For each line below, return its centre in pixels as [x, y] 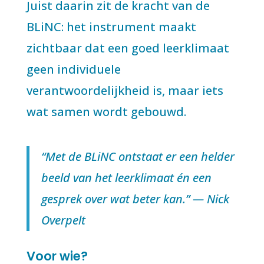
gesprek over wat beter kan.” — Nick [135, 199]
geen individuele [73, 69]
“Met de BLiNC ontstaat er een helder [138, 156]
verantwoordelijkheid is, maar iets [125, 90]
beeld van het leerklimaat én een [126, 178]
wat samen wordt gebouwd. [106, 112]
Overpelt [63, 220]
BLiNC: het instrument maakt [111, 27]
